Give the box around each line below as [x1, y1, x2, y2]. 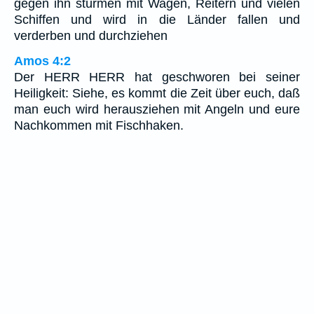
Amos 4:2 [14, 54, 71, 69]
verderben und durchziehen [14, 29, 168, 43]
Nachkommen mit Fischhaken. [14, 118, 184, 133]
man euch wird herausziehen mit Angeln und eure [14, 102, 300, 117]
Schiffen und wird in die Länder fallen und [14, 13, 300, 27]
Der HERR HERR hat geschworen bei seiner [14, 70, 300, 85]
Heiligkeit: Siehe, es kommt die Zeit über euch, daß [14, 86, 300, 101]
